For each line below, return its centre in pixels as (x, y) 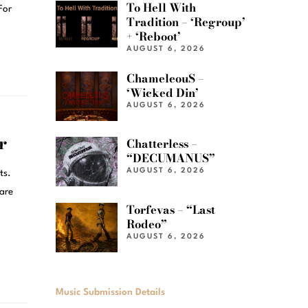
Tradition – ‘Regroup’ (186, 22)
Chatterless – (162, 144)
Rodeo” (147, 224)
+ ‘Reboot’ (154, 37)
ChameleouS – (166, 78)
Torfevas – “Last (171, 209)
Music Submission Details (110, 292)
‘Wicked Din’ (163, 92)
